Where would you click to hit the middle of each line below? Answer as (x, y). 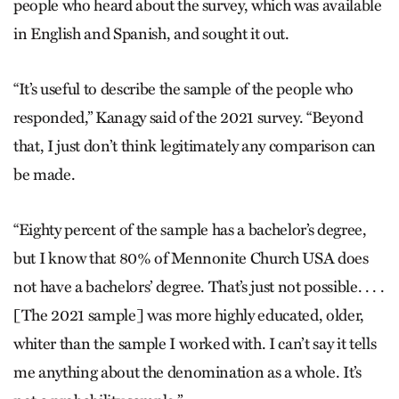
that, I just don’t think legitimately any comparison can (195, 147)
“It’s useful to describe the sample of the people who (183, 90)
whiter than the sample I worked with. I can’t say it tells (195, 344)
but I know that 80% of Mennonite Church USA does (191, 259)
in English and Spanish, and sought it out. (151, 34)
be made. (45, 175)
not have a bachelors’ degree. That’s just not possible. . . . (199, 287)
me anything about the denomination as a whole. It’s (187, 373)
